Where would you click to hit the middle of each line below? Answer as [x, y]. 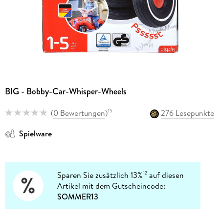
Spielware [35, 133]
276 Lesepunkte [188, 113]
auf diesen [166, 175]
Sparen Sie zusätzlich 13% [100, 175]
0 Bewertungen [79, 113]
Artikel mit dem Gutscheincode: [111, 186]
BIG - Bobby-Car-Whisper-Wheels [66, 92]
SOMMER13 [78, 196]
